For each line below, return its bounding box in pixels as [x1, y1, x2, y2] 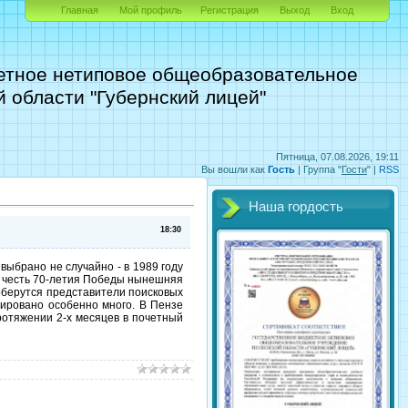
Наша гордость [249, 199, 343, 214]
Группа [303, 164, 335, 175]
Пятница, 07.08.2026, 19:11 [276, 151, 399, 162]
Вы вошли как [201, 164, 265, 175]
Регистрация [200, 5, 259, 15]
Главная [61, 5, 98, 15]
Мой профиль [119, 5, 182, 15]
